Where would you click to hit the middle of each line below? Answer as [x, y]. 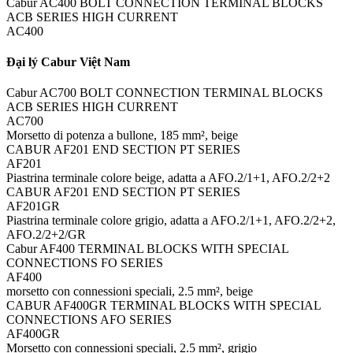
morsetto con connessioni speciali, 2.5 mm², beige [130, 292]
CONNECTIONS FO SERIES [85, 263]
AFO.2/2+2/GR [46, 235]
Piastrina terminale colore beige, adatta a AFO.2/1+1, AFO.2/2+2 [168, 178]
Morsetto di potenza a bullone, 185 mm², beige [122, 136]
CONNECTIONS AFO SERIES [89, 320]
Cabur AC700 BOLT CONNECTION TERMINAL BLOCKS [165, 93]
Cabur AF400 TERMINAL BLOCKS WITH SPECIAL [147, 249]
